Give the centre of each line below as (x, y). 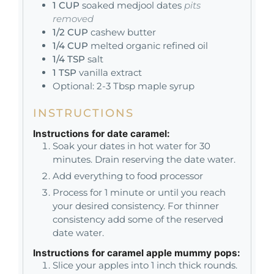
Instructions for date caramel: (102, 133)
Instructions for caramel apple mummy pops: (137, 253)
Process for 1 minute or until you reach (139, 192)
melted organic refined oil (149, 46)
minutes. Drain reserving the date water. (144, 159)
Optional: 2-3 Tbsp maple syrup (124, 86)
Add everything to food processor (128, 176)
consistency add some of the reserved (138, 219)
